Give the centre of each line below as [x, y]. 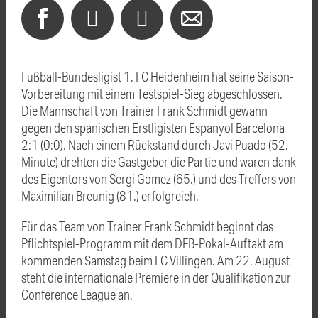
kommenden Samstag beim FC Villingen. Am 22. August [155, 260]
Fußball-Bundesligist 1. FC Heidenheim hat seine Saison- [158, 76]
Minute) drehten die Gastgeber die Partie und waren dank [159, 161]
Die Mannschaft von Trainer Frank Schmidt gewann [144, 110]
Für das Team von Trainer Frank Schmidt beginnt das [147, 226]
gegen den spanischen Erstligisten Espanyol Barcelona [153, 127]
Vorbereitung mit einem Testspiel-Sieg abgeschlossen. [152, 93]
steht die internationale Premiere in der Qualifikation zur [156, 277]
